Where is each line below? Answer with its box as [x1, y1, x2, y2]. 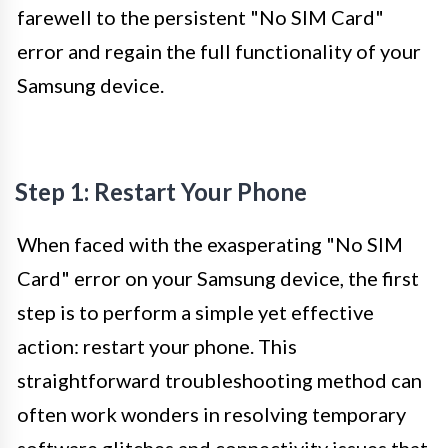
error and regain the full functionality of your [17, 38, 421, 63]
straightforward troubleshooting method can [17, 367, 422, 392]
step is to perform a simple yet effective [17, 299, 374, 324]
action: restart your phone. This [17, 333, 297, 358]
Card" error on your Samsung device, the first [17, 265, 419, 290]
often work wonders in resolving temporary [17, 401, 406, 426]
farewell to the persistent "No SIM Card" [17, 4, 384, 29]
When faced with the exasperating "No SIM [17, 231, 403, 256]
